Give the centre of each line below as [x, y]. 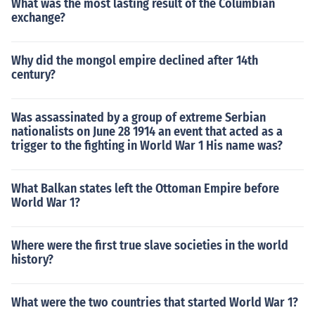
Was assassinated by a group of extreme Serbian [139, 117]
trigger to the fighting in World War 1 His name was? [147, 146]
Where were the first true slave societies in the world [150, 245]
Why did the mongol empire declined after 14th [135, 60]
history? [32, 259]
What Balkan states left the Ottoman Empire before [145, 188]
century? [33, 75]
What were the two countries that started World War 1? [155, 302]
